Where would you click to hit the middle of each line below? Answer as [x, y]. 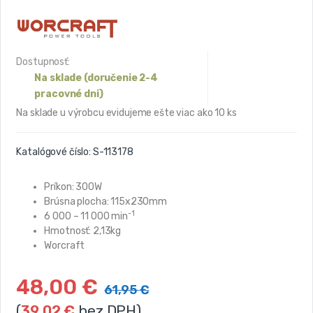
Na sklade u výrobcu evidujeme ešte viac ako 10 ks [126, 113]
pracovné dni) [69, 94]
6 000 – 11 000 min [86, 216]
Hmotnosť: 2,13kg [83, 231]
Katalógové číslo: [54, 152]
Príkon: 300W [73, 187]
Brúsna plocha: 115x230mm [106, 202]
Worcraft [65, 246]
